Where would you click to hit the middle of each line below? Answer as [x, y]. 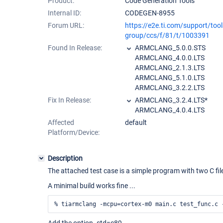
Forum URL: [66, 25]
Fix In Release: [69, 100]
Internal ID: [64, 13]
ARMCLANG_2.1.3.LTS [170, 68]
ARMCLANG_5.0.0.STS [170, 48]
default [136, 122]
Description [65, 158]
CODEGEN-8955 [150, 13]
